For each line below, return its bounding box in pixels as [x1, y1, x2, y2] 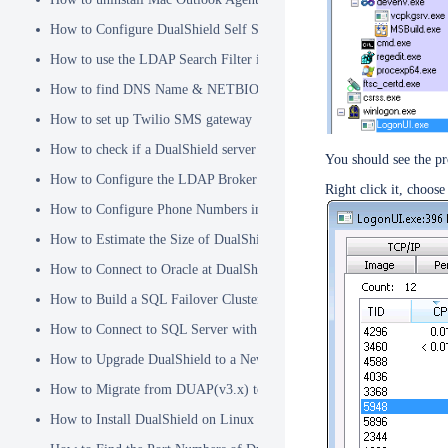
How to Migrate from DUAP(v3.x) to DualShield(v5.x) [50, 382, 366, 397]
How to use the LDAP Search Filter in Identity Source [50, 52, 358, 67]
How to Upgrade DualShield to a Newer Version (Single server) [50, 352, 411, 367]
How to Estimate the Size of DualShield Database [50, 232, 331, 247]
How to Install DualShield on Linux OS [50, 412, 276, 427]
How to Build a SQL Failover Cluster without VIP [50, 292, 336, 307]
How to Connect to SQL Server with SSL [50, 322, 286, 337]
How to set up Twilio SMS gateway [50, 112, 252, 127]
